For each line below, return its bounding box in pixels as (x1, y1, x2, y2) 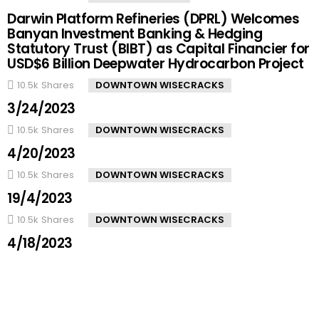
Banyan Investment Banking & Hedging (7, 23, 263, 43)
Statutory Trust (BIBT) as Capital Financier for (7, 38, 310, 58)
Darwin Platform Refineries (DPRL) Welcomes (7, 9, 300, 28)
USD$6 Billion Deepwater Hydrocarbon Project (7, 53, 304, 73)
